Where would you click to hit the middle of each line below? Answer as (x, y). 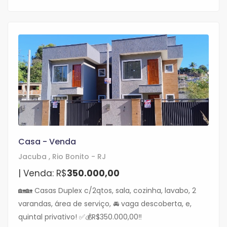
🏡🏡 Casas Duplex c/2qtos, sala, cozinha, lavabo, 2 (107, 191)
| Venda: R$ (43, 174)
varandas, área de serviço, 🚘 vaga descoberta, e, (105, 204)
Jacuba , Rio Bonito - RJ (62, 157)
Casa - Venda (47, 142)
